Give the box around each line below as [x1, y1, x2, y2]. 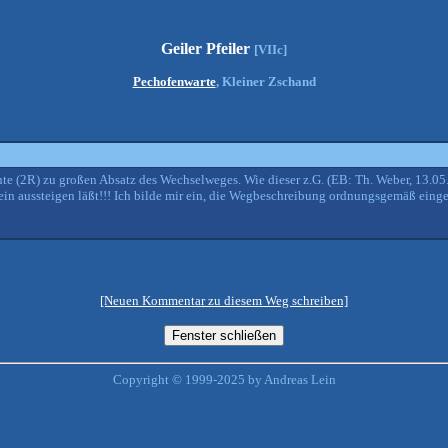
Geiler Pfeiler [161, 40, 254, 57]
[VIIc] [254, 42, 287, 57]
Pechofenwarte [132, 74, 216, 89]
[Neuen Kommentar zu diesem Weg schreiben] [100, 293, 348, 308]
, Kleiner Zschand [215, 74, 316, 89]
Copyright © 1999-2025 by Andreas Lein [112, 372, 336, 387]
